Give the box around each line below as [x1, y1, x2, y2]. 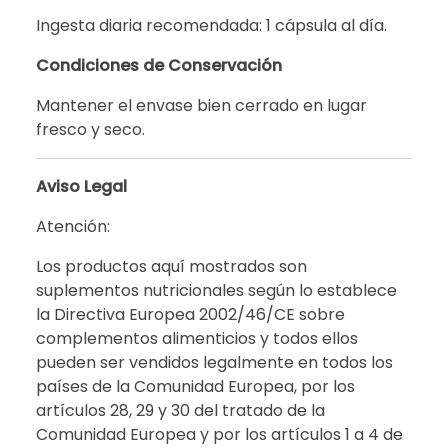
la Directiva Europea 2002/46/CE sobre [36, 302, 345, 326]
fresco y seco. [36, 117, 145, 141]
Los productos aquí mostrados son [36, 254, 307, 278]
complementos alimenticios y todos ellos [36, 326, 358, 350]
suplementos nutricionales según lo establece [36, 278, 397, 302]
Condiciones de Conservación [36, 53, 282, 77]
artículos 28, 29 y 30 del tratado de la [36, 398, 325, 422]
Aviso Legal [36, 174, 127, 198]
